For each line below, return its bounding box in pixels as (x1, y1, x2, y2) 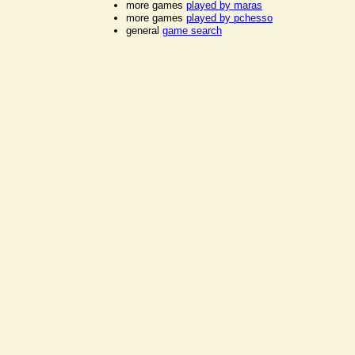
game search (162, 25, 222, 37)
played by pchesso (186, 12, 273, 25)
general (126, 25, 162, 37)
